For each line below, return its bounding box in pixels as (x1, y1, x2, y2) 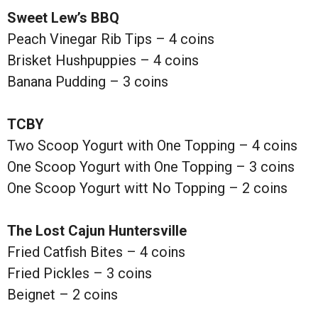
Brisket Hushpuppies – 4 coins (7, 51, 199, 69)
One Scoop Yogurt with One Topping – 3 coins (7, 158, 295, 175)
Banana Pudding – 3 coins (7, 72, 168, 90)
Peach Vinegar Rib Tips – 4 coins (7, 30, 214, 48)
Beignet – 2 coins (7, 285, 118, 303)
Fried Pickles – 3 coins (7, 264, 152, 282)
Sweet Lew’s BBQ (7, 9, 119, 26)
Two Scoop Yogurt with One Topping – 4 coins (7, 136, 297, 154)
